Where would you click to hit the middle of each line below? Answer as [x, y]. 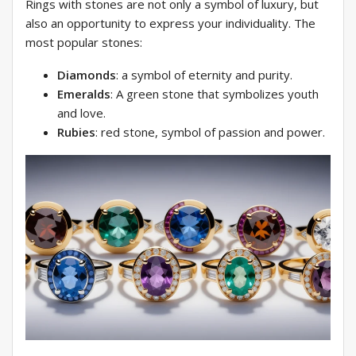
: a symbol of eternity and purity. [204, 75]
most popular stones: [84, 43]
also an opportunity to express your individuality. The [170, 23]
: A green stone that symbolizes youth [215, 94]
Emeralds [84, 94]
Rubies [76, 132]
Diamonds [87, 75]
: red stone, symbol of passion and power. [210, 132]
